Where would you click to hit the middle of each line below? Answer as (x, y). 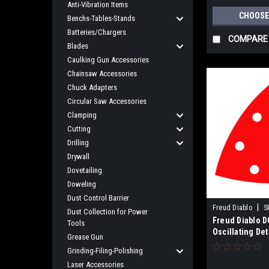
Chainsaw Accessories (102, 74)
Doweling (82, 184)
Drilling (78, 143)
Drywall (78, 156)
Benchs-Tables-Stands (101, 18)
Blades (78, 46)
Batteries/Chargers (97, 32)
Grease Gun (85, 237)
